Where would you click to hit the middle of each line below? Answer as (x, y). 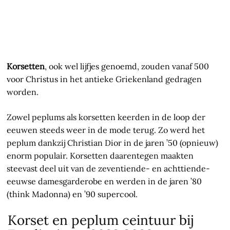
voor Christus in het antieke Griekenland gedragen (104, 79)
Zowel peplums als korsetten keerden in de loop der (106, 117)
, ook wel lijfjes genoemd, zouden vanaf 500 (127, 66)
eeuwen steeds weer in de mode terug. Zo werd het (106, 130)
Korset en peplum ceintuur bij (101, 220)
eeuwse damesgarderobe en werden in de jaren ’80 (104, 181)
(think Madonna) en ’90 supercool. (72, 194)
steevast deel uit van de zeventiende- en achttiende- (109, 169)
